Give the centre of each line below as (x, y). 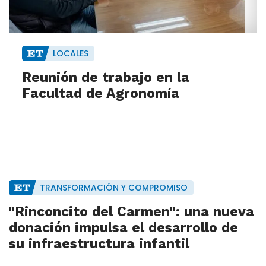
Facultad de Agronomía (101, 94)
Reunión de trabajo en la (106, 78)
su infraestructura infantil (99, 244)
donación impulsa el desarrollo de (123, 228)
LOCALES (71, 54)
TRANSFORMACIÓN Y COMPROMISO (113, 188)
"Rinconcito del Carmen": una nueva (131, 212)
